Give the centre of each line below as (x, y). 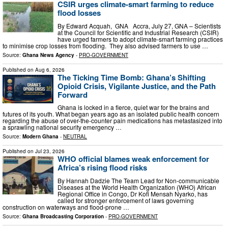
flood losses (79, 13)
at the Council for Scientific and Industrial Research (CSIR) (138, 32)
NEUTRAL (75, 137)
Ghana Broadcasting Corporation (63, 216)
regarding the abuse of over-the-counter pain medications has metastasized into (112, 121)
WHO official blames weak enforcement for (133, 159)
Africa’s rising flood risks (102, 168)
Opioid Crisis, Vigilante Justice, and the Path (137, 86)
